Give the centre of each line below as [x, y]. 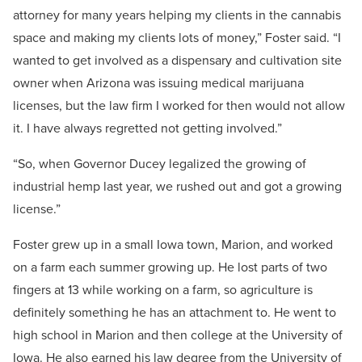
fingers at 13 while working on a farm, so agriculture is [163, 290]
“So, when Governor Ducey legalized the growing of [160, 164]
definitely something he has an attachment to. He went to [175, 313]
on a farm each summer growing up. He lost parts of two [170, 267]
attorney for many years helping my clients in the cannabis [177, 15]
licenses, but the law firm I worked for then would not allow [179, 106]
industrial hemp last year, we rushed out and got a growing [177, 187]
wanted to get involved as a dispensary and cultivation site [177, 61]
